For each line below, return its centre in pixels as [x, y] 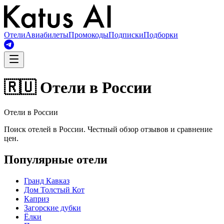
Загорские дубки [52, 207]
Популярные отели [56, 159]
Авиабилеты [47, 35]
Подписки [126, 35]
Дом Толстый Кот [54, 189]
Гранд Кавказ [47, 180]
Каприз [36, 198]
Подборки [161, 35]
